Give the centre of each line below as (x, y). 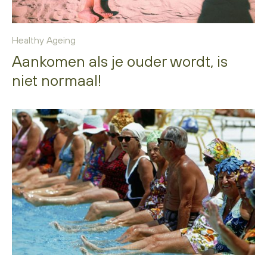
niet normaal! (57, 80)
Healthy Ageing (44, 40)
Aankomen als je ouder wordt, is (120, 61)
